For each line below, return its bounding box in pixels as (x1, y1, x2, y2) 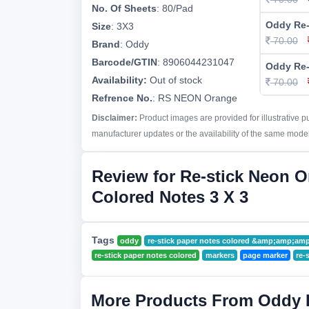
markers (205, 251, 235, 259)
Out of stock (147, 74, 202, 86)
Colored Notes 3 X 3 (92, 188, 248, 206)
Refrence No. (92, 92, 152, 103)
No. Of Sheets (92, 3, 157, 14)
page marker (242, 251, 288, 259)
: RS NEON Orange (152, 92, 237, 103)
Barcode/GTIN (92, 57, 157, 68)
